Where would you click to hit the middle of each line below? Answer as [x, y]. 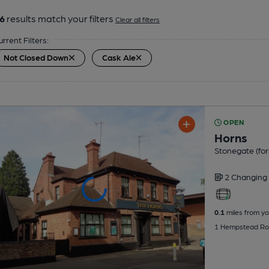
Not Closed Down [36, 57]
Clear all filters [138, 19]
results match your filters [60, 18]
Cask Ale [119, 57]
